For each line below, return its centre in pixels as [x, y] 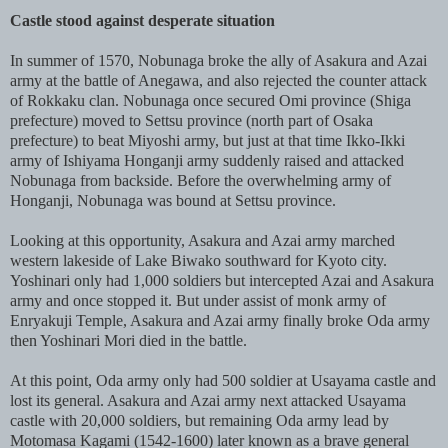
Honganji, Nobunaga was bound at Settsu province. [173, 201]
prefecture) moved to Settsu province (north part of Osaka [191, 121]
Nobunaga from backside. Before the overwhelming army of [200, 181]
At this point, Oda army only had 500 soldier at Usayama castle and [223, 381]
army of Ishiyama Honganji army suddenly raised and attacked [207, 161]
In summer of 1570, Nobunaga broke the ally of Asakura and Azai [218, 61]
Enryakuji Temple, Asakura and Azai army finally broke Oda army [220, 321]
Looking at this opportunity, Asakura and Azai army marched [202, 241]
